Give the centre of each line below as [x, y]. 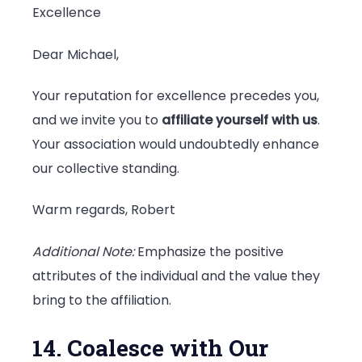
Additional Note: [83, 251]
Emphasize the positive [209, 251]
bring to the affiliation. [102, 300]
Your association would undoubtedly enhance [176, 144]
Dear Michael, [76, 54]
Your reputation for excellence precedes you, [176, 95]
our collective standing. [106, 168]
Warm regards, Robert [104, 210]
